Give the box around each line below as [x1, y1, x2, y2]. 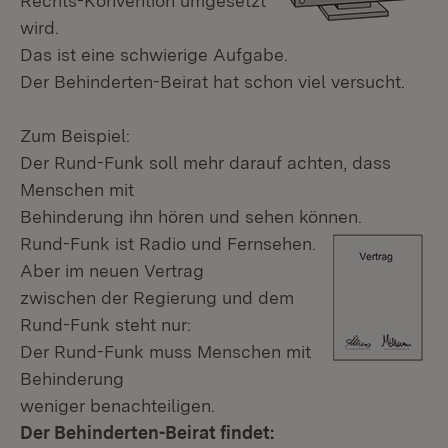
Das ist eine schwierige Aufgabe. [20, 44, 288, 65]
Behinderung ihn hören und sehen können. [20, 206, 362, 227]
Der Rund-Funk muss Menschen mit [20, 341, 311, 362]
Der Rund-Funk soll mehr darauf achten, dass [20, 152, 391, 173]
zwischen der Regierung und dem [20, 287, 294, 308]
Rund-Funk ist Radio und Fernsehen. [20, 233, 316, 254]
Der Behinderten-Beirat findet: [20, 422, 274, 443]
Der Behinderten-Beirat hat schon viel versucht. [20, 71, 405, 92]
